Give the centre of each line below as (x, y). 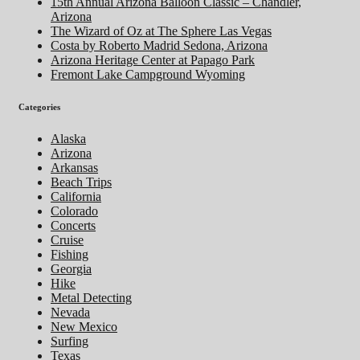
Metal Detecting (91, 297)
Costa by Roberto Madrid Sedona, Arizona (159, 45)
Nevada (70, 312)
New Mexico (84, 326)
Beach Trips (81, 182)
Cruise (67, 239)
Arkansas (74, 167)
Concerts (73, 225)
